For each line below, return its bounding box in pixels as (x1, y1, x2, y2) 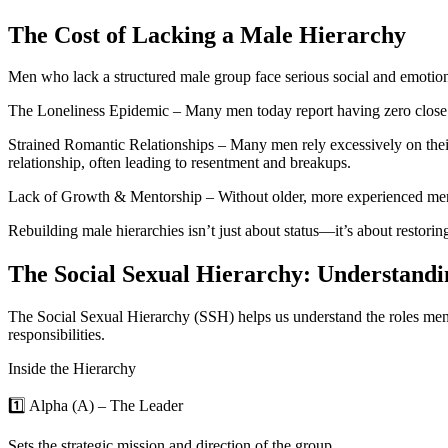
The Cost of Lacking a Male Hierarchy (8, 21, 406, 48)
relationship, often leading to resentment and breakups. (8, 154, 351, 172)
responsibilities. (8, 326, 105, 344)
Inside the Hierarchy (8, 360, 136, 378)
